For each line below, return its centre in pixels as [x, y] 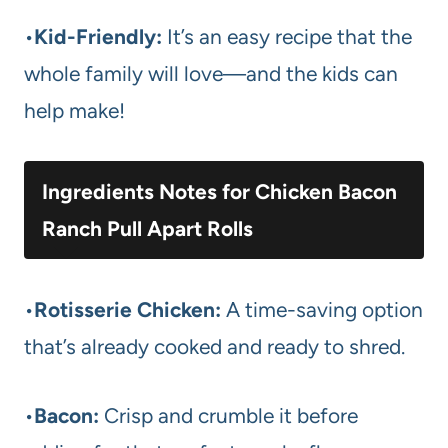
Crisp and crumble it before [228, 416]
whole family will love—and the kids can [211, 74]
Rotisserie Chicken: [127, 310]
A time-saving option [322, 310]
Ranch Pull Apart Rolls [147, 229]
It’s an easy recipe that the [287, 37]
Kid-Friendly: [98, 37]
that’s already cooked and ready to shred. [214, 347]
